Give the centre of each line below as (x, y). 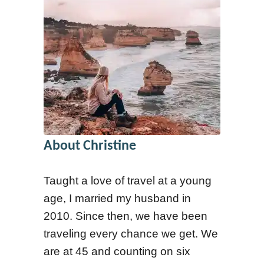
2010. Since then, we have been (126, 216)
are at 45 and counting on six (117, 251)
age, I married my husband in (117, 198)
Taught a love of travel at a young (128, 181)
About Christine (90, 146)
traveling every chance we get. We (131, 234)
